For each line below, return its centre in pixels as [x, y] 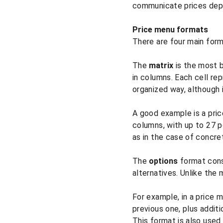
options [164, 161]
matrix [161, 65]
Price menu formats [170, 30]
